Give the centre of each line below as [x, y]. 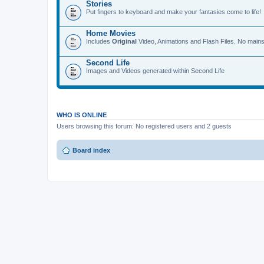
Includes [99, 41]
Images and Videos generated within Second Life [155, 70]
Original [124, 41]
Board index [91, 150]
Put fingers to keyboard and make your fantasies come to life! [174, 11]
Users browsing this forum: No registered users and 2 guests [144, 126]
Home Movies [111, 33]
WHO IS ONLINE [82, 115]
